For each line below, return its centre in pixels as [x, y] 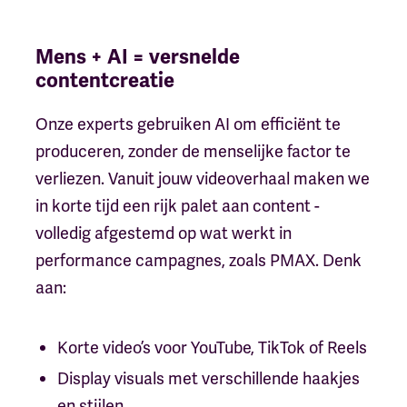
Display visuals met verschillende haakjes [208, 378]
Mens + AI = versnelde [137, 56]
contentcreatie [104, 80]
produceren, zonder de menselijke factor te [193, 151]
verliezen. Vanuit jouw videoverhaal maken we [202, 178]
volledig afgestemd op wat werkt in [163, 233]
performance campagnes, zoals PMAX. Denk [198, 260]
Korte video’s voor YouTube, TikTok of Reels [212, 347]
